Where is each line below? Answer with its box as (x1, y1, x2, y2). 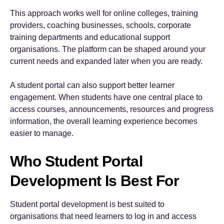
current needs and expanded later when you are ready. (10, 57, 202, 65)
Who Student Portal (10, 153, 143, 169)
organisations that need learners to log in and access (10, 212, 196, 220)
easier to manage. (10, 129, 73, 137)
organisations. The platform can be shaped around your (10, 45, 205, 53)
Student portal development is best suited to (10, 200, 164, 208)
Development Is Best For (10, 172, 179, 189)
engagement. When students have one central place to (10, 93, 202, 101)
